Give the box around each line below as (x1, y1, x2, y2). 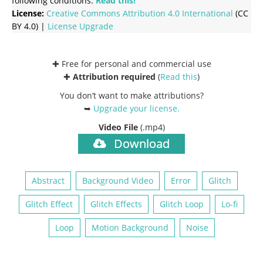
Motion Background (91, 221, 168, 233)
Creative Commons (46, 7, 123, 19)
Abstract (32, 174, 65, 186)
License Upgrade (48, 20, 113, 32)
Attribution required (73, 70, 156, 82)
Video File (98, 121, 140, 133)
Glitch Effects (90, 198, 142, 210)
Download (111, 135, 170, 151)
